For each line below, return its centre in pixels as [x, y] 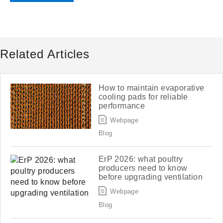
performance [122, 106]
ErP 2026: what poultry [141, 159]
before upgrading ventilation [150, 177]
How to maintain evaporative [151, 88]
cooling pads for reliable [143, 97]
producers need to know [143, 168]
